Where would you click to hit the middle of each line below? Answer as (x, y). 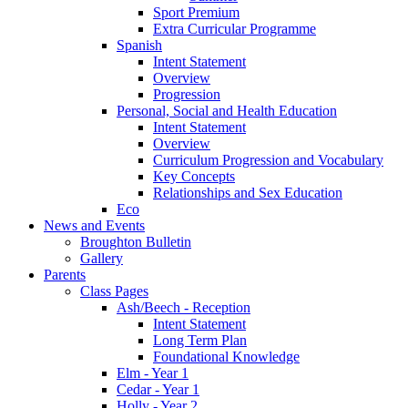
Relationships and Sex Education (248, 193)
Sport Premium (196, 13)
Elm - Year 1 (153, 373)
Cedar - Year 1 (158, 390)
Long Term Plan (200, 341)
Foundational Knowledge (226, 357)
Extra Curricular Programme (235, 29)
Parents (65, 275)
